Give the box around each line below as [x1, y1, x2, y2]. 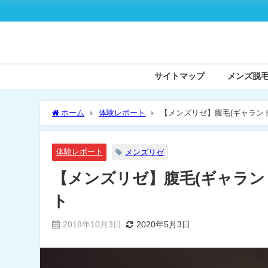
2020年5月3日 [136, 220, 191, 229]
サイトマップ [154, 72, 205, 81]
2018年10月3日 [63, 220, 122, 229]
